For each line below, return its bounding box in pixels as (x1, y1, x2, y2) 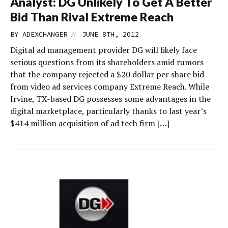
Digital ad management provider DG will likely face (10, 44, 197, 55)
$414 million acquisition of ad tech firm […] (10, 118, 169, 129)
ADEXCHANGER (22, 30, 67, 39)
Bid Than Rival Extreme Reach (10, 10, 174, 24)
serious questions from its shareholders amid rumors (10, 56, 204, 68)
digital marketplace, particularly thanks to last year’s (10, 105, 207, 117)
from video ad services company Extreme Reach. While (10, 81, 209, 92)
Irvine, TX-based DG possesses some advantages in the (10, 93, 211, 104)
